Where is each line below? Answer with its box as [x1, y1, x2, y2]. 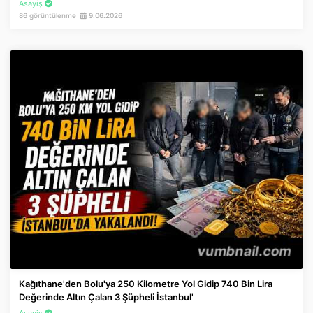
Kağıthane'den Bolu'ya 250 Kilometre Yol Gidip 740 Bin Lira [19, 278, 272, 289]
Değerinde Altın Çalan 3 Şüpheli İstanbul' [19, 291, 194, 303]
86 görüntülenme [19, 10, 80, 20]
